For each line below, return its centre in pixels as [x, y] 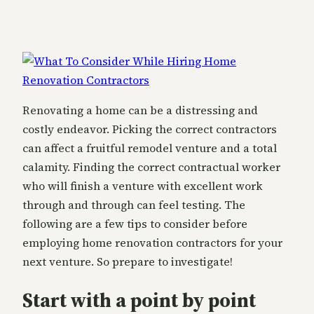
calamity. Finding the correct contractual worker [151, 167]
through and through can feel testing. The [134, 205]
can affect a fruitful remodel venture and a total [150, 148]
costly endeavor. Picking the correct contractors [150, 129]
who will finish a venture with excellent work [143, 186]
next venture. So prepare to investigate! [128, 262]
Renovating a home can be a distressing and [140, 110]
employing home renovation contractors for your [152, 243]
